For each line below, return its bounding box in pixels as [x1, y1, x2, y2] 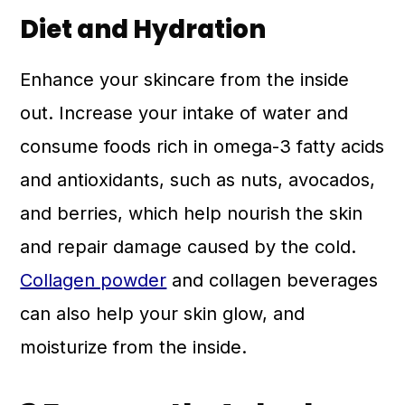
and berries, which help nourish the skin [20, 202, 363, 224]
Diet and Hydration [20, 12, 267, 47]
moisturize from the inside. [20, 336, 248, 358]
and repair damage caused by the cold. [20, 236, 357, 258]
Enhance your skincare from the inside [20, 69, 350, 90]
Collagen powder [20, 269, 167, 291]
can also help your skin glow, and [20, 303, 306, 325]
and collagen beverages [166, 269, 379, 291]
